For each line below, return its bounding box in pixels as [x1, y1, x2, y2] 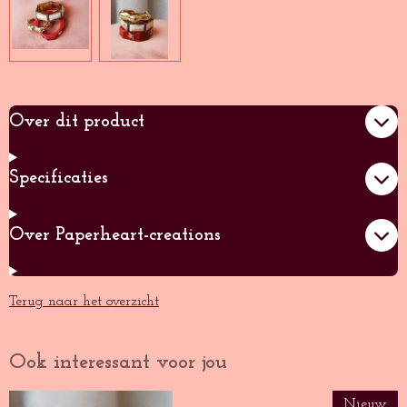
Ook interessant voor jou [9, 352, 227, 373]
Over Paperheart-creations [9, 225, 221, 244]
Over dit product [9, 112, 144, 131]
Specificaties [9, 169, 108, 188]
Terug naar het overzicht [9, 293, 159, 309]
